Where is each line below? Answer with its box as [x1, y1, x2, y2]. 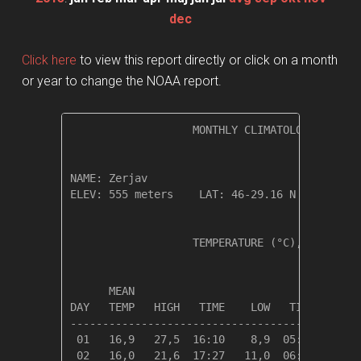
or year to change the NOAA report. [21, 73, 222, 89]
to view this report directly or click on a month [76, 52, 338, 68]
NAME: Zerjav [70, 171, 264, 185]
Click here [21, 52, 77, 68]
